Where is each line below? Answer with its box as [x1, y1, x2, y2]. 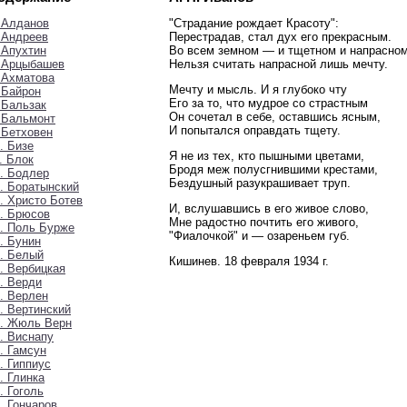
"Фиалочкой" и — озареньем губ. [169, 228, 350, 243]
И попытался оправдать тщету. [169, 123, 341, 137]
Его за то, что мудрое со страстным [169, 95, 368, 110]
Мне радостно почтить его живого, [169, 214, 359, 229]
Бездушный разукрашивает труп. [169, 175, 351, 190]
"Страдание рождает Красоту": [169, 15, 339, 30]
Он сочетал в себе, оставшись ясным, [169, 109, 381, 124]
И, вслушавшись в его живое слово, [169, 201, 369, 215]
